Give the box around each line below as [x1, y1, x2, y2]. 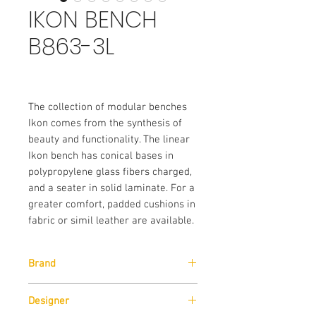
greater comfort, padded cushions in [28, 198, 195, 211]
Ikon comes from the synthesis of [28, 117, 182, 130]
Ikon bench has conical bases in [28, 150, 174, 162]
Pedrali [28, 284, 58, 296]
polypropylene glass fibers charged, [28, 166, 192, 178]
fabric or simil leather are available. [28, 214, 194, 227]
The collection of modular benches [28, 101, 187, 114]
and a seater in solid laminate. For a [28, 182, 195, 195]
